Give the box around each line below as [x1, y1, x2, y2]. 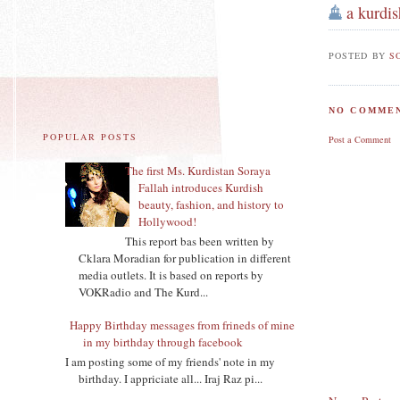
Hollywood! [138, 213, 197, 230]
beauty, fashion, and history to [138, 196, 285, 213]
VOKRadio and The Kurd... [79, 283, 208, 300]
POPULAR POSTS [43, 130, 138, 144]
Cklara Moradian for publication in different [79, 249, 291, 266]
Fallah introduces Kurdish [138, 179, 264, 196]
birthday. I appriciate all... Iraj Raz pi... [79, 370, 262, 387]
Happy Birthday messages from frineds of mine [70, 317, 295, 334]
